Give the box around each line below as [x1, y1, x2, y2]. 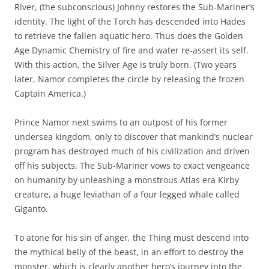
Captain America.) [14, 87, 86, 99]
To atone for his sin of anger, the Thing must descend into [14, 231, 249, 243]
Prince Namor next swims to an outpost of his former [14, 116, 228, 128]
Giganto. [14, 202, 48, 214]
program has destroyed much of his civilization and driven [14, 145, 250, 157]
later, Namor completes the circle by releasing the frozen [14, 73, 244, 85]
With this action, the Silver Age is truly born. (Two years [14, 58, 237, 70]
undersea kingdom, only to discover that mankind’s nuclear [14, 130, 253, 142]
